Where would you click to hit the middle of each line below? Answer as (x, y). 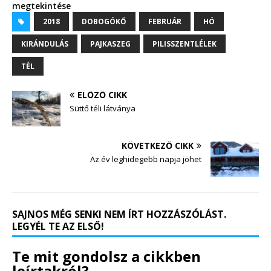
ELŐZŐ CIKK (102, 95)
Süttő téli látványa (103, 109)
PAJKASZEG (110, 44)
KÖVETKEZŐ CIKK (158, 146)
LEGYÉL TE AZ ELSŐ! (58, 227)
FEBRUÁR (165, 22)
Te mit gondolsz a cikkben (106, 256)
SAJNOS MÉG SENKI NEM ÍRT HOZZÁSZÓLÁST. (119, 214)
